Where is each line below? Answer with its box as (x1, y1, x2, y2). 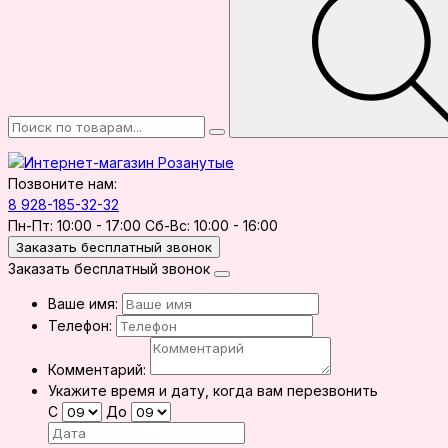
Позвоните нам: (8, 175, 117, 192)
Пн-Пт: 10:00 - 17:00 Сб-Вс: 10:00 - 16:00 (8, 217, 278, 234)
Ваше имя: (48, 295, 118, 312)
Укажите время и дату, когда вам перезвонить (48, 382, 378, 399)
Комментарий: (48, 361, 146, 378)
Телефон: (48, 317, 112, 334)
